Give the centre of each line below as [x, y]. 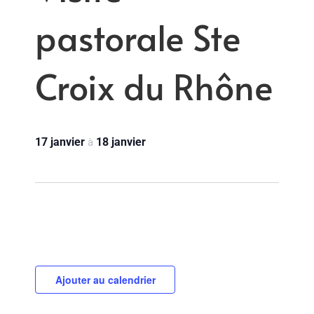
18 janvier [121, 142]
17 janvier [61, 142]
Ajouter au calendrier [105, 280]
